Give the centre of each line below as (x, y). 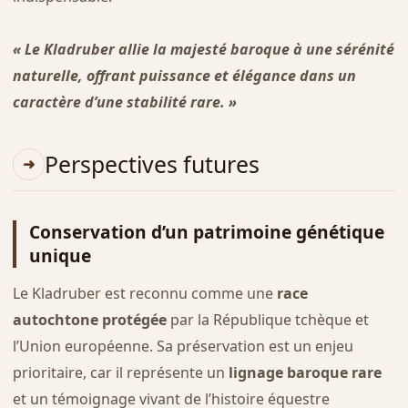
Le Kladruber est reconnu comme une (144, 294)
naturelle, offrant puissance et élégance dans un (184, 75)
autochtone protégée (89, 320)
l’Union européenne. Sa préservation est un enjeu (183, 347)
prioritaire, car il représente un (120, 373)
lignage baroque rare (305, 373)
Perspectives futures (152, 164)
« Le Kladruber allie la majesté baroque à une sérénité (203, 49)
